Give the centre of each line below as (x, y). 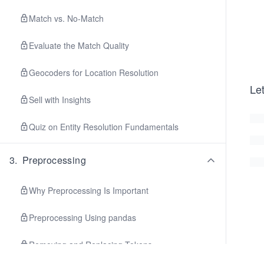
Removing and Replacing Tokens (90, 245)
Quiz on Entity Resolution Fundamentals (104, 127)
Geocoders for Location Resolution (94, 72)
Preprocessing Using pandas (82, 217)
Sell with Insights (60, 100)
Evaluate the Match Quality (79, 45)
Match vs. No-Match (66, 18)
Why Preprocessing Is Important (89, 190)
